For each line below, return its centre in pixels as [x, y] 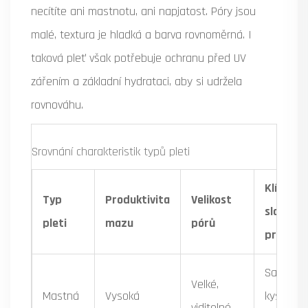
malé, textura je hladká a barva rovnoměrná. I [141, 35]
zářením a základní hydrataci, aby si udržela [136, 82]
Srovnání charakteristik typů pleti [111, 152]
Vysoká [122, 296]
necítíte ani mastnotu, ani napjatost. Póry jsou [143, 12]
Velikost [211, 200]
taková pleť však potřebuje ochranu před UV [139, 58]
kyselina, [285, 296]
